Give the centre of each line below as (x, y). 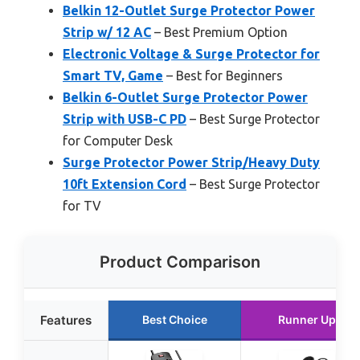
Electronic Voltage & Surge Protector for (191, 54)
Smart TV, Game (113, 76)
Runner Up (307, 320)
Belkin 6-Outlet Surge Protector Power (185, 98)
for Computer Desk (118, 141)
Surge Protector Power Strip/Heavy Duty (191, 163)
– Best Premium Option (219, 33)
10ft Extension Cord (125, 184)
